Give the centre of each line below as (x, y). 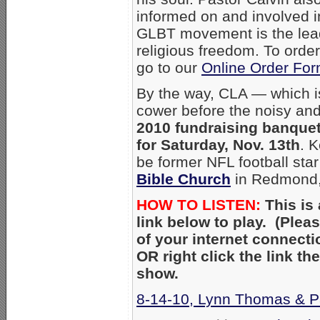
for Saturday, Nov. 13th (218, 145)
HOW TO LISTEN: (199, 205)
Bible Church (184, 179)
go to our (169, 67)
